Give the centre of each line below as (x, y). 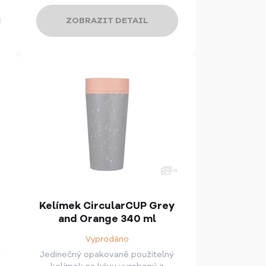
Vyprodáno (107, 240)
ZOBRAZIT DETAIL (107, 21)
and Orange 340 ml (107, 219)
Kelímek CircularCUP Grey (107, 206)
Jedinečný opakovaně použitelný (107, 255)
